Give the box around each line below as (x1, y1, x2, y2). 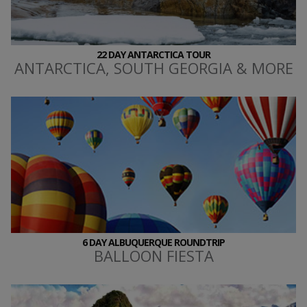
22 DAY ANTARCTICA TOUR (97, 48, 210, 62)
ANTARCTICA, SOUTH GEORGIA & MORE (14, 58, 293, 79)
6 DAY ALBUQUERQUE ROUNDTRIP (82, 235, 225, 249)
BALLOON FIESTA (93, 245, 214, 266)
